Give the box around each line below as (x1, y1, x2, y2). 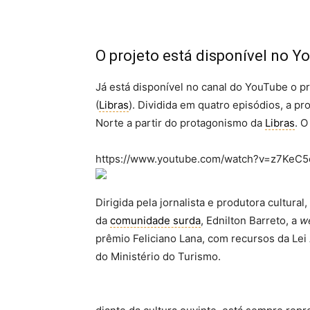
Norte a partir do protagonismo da (95, 116, 265, 129)
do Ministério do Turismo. (95, 250, 221, 263)
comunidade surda (110, 214, 201, 227)
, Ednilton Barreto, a (201, 214, 300, 227)
